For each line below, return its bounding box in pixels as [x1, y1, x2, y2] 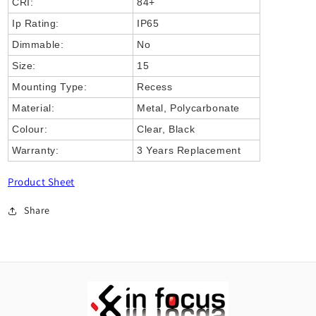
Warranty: [12, 145, 59, 156]
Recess [137, 81, 173, 92]
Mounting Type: [12, 81, 87, 92]
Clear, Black [137, 123, 195, 135]
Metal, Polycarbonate [137, 102, 240, 114]
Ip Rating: [12, 18, 59, 29]
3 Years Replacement [137, 145, 241, 156]
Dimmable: [12, 39, 64, 50]
